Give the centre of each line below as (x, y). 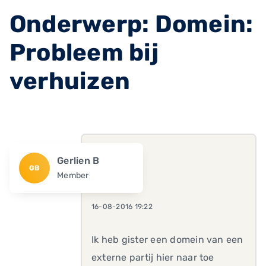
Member (73, 175)
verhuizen (70, 81)
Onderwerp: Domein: (132, 24)
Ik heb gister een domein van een (167, 240)
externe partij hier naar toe (153, 257)
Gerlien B (78, 161)
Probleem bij (84, 53)
